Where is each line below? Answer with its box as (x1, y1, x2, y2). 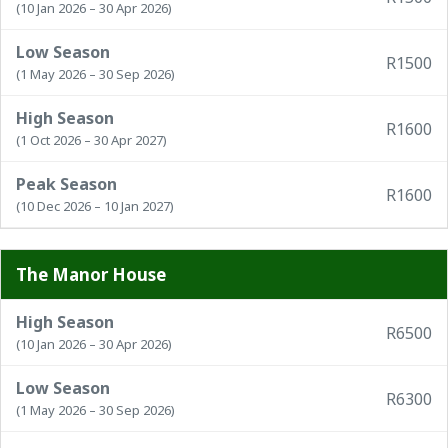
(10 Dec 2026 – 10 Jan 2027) (16, 197, 174, 215)
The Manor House (16, 263, 166, 286)
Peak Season (16, 173, 117, 195)
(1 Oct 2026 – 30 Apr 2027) (16, 131, 167, 149)
